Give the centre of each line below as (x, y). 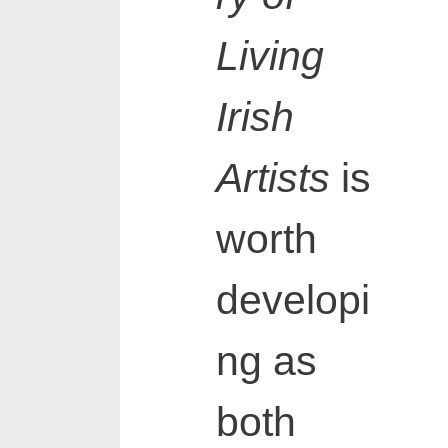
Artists (272, 178)
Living (269, 56)
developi (292, 300)
